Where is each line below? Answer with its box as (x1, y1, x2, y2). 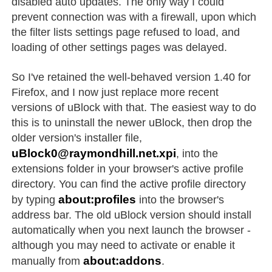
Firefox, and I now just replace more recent (12, 86, 219, 98)
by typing (12, 193, 59, 206)
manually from (12, 254, 84, 267)
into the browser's (136, 193, 225, 206)
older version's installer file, (12, 131, 143, 144)
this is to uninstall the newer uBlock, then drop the (12, 116, 253, 129)
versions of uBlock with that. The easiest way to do (12, 101, 257, 114)
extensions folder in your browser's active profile (12, 162, 244, 175)
